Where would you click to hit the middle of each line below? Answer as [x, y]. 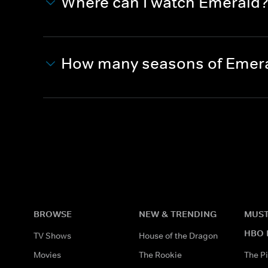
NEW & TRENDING [178, 214]
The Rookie [160, 255]
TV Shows [52, 235]
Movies [47, 255]
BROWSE [53, 214]
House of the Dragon [178, 235]
